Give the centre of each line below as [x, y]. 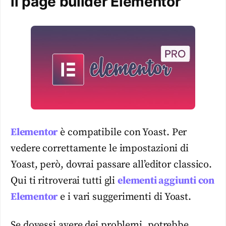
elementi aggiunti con [166, 181]
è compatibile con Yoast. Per [122, 132]
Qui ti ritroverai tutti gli [64, 181]
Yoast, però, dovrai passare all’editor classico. [111, 164]
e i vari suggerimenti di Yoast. [125, 197]
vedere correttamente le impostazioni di [100, 148]
